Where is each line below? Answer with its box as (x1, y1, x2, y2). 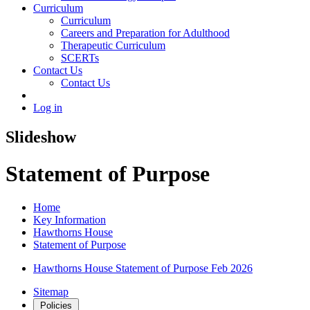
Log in (33, 101, 62, 113)
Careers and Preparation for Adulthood (61, 26, 230, 39)
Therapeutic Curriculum (61, 39, 165, 51)
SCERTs (61, 51, 99, 64)
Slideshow (6, 127, 76, 146)
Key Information (33, 214, 106, 226)
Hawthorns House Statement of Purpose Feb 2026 (33, 262, 253, 275)
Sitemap (33, 286, 69, 298)
